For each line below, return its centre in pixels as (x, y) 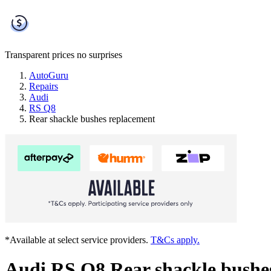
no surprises (100, 54)
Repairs (44, 86)
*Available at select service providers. (78, 240)
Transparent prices (40, 54)
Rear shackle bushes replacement (92, 119)
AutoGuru (49, 75)
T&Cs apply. (175, 240)
